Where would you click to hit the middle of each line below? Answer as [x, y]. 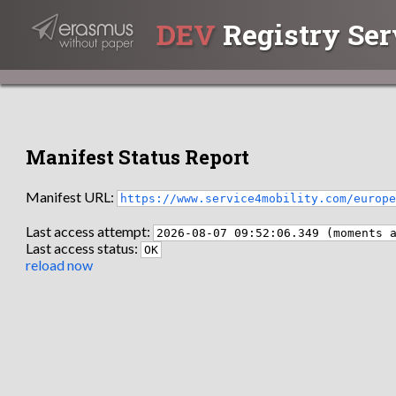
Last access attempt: [90, 232]
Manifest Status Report [138, 156]
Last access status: [84, 248]
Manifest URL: [72, 196]
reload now [60, 265]
